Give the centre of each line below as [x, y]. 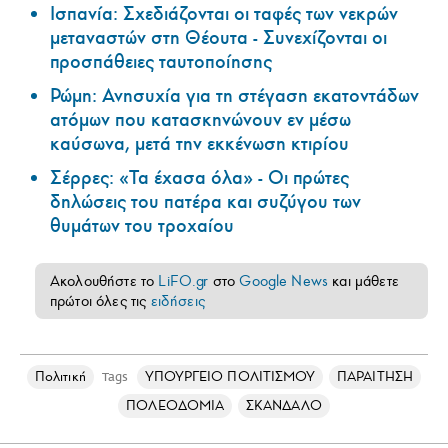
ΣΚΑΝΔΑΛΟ [284, 405]
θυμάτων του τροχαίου [142, 225]
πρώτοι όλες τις [100, 300]
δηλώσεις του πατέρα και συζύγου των [205, 201]
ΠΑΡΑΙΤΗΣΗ [375, 376]
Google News [284, 280]
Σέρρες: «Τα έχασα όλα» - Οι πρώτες [199, 177]
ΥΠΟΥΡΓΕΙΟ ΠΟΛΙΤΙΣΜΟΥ [230, 376]
